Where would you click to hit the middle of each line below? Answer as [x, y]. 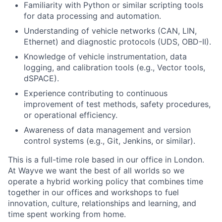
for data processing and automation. [92, 16]
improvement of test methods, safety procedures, [117, 104]
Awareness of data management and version [107, 130]
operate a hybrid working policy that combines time [106, 182]
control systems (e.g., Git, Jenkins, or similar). [110, 141]
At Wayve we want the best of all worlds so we [96, 171]
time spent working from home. [67, 214]
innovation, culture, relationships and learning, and [102, 203]
